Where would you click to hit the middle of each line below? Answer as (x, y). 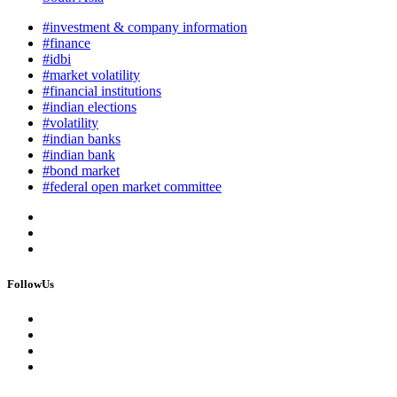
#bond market (81, 171)
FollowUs (31, 284)
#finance (66, 43)
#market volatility (91, 75)
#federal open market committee (132, 187)
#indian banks (82, 139)
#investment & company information (145, 27)
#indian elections (90, 107)
